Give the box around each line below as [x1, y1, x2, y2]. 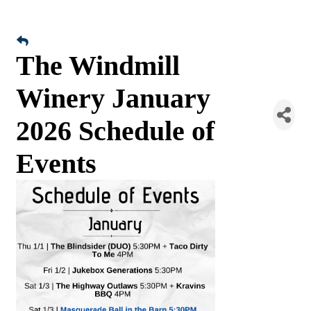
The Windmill [16, 50, 180, 81]
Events [16, 148, 96, 179]
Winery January [16, 83, 210, 114]
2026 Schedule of [16, 115, 215, 146]
